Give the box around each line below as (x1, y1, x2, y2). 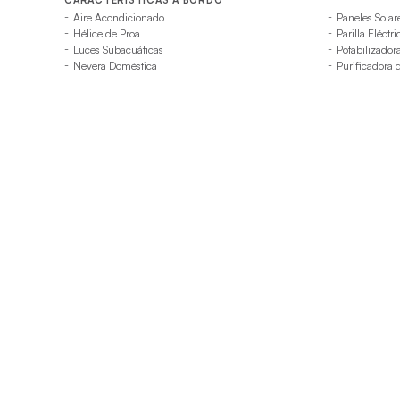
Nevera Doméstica (73, 58, 157, 72)
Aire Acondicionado (73, 10, 164, 24)
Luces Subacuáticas (73, 42, 163, 56)
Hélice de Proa (73, 26, 140, 40)
